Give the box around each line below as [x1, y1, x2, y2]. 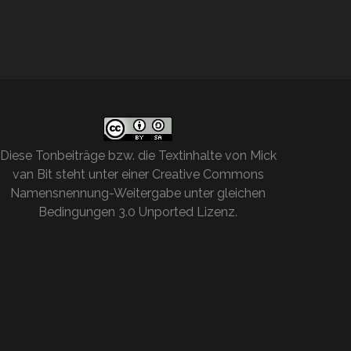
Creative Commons [151, 167, 264, 183]
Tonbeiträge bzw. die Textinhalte [34, 148, 222, 164]
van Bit [12, 167, 52, 183]
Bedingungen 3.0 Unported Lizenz [38, 204, 236, 220]
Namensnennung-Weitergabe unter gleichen [10, 186, 266, 201]
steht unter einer [52, 167, 152, 183]
